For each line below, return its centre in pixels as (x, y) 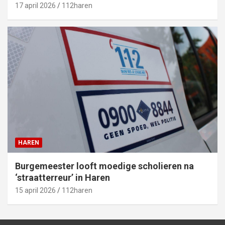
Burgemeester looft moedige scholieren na (104, 166)
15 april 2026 (35, 191)
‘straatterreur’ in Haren (63, 178)
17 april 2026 (35, 6)
